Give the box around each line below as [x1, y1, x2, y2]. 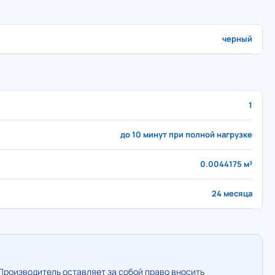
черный [222, 33, 252, 44]
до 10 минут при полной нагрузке [120, 129, 252, 140]
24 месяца [212, 188, 252, 199]
